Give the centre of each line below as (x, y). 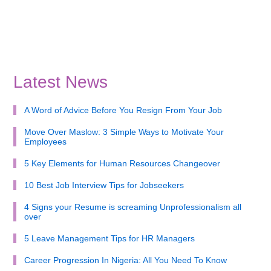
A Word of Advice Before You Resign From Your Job (123, 110)
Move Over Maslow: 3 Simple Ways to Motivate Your (124, 132)
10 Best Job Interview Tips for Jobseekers (104, 185)
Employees (45, 141)
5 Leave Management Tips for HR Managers (109, 238)
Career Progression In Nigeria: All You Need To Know (125, 260)
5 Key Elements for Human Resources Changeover (122, 163)
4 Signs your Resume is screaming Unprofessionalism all (132, 207)
